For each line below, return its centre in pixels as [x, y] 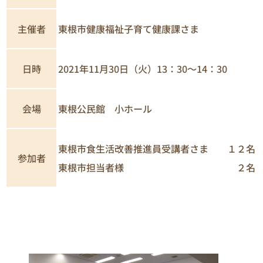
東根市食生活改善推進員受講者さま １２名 [157, 148]
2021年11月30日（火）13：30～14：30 [143, 68]
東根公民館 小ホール [105, 108]
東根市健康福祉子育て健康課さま [129, 28]
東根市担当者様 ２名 [157, 167]
